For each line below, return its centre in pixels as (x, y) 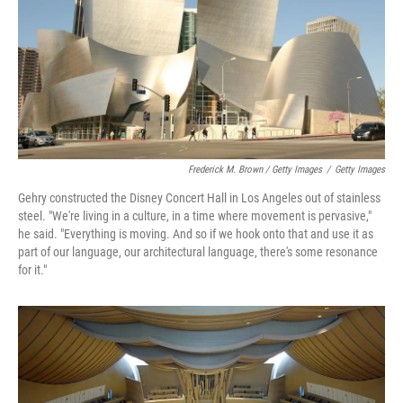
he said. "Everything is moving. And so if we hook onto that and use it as (196, 234)
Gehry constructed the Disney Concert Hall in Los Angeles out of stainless (199, 198)
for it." (32, 270)
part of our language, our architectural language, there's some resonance (198, 252)
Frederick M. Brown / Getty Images (255, 170)
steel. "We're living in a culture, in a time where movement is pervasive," (195, 216)
